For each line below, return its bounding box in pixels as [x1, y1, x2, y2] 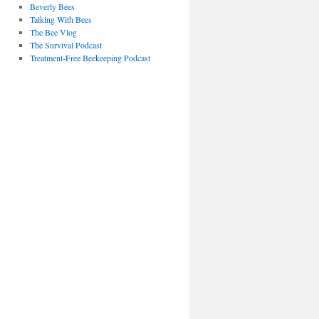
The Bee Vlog [29, 26, 77, 38]
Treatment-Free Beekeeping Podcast [29, 52, 150, 64]
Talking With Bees [29, 14, 92, 26]
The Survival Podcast [29, 39, 102, 51]
